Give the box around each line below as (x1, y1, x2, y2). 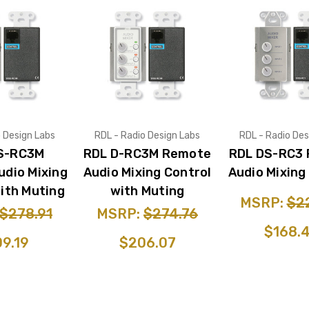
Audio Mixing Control (83, 164, 212, 180)
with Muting (110, 183, 185, 199)
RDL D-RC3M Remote (83, 146, 212, 161)
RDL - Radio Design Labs (94, 129, 200, 141)
